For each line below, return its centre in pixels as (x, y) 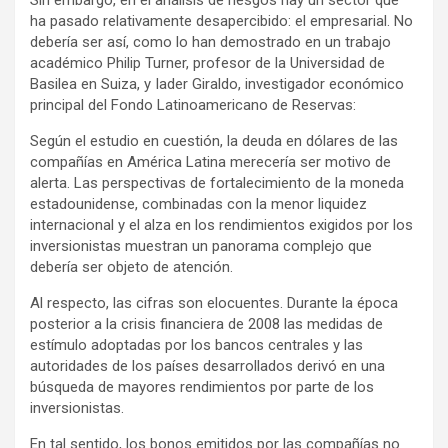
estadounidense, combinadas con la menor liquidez (198, 204)
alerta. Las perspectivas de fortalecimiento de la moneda (217, 183)
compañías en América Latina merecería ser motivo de (210, 162)
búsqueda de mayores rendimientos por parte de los (202, 387)
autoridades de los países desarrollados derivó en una (207, 366)
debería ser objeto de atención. (131, 267)
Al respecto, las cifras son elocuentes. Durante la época (214, 303)
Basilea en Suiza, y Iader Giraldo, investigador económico (217, 84)
